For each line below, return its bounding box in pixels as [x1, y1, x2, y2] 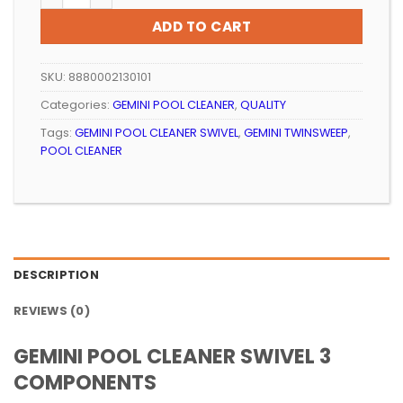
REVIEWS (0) [13, 302, 90, 318]
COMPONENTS [13, 367, 157, 397]
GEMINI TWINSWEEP [244, 124, 348, 140]
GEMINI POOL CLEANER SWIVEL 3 [13, 341, 331, 371]
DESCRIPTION [13, 266, 99, 282]
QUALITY [240, 96, 286, 112]
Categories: [40, 96, 112, 112]
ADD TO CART [151, 17, 252, 37]
